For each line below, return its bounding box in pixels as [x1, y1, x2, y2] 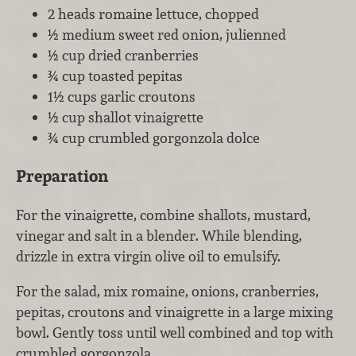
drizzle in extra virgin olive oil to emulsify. [16, 246, 281, 265]
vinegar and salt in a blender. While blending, [16, 226, 302, 245]
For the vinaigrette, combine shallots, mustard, [16, 205, 311, 224]
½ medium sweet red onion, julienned [48, 25, 286, 44]
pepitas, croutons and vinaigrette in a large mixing [16, 302, 333, 321]
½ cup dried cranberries [48, 45, 199, 64]
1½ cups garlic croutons [48, 87, 195, 106]
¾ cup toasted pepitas [48, 66, 183, 85]
